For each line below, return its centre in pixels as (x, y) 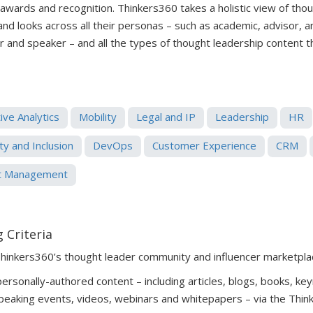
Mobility (98, 117)
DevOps (113, 145)
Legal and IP (166, 117)
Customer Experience (204, 145)
